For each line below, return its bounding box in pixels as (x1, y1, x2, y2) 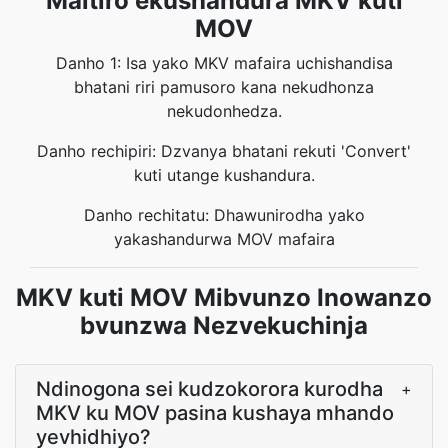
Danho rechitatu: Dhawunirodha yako (83, 205, 365, 225)
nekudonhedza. (166, 101, 282, 121)
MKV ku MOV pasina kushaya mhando (36, 401, 394, 425)
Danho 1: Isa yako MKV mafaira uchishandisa (55, 53, 393, 73)
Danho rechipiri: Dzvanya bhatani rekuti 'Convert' (37, 141, 411, 161)
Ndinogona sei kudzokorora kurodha (36, 377, 383, 401)
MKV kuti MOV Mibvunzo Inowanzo (16, 283, 432, 312)
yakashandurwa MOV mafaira (113, 229, 335, 249)
